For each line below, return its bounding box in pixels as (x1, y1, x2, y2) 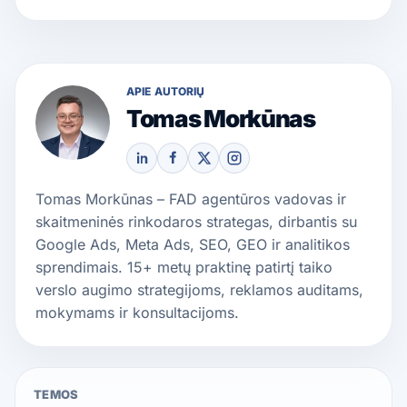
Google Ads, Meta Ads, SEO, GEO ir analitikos (35, 234, 350, 253)
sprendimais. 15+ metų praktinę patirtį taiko (35, 257, 333, 276)
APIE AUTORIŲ (126, 84, 205, 98)
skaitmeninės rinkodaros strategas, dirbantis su (35, 212, 357, 231)
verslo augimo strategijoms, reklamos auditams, (35, 280, 363, 299)
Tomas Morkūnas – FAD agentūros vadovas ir (35, 189, 346, 208)
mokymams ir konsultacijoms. (35, 303, 239, 322)
